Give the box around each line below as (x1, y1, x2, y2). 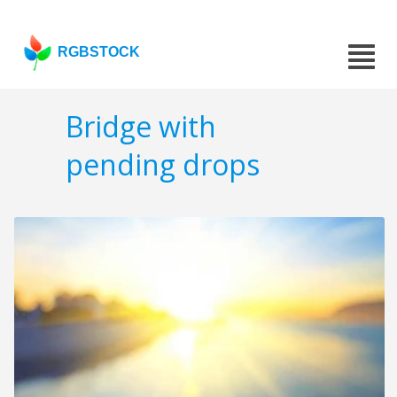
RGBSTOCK (58, 44, 141, 59)
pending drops (66, 145, 260, 184)
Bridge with (66, 107, 216, 146)
